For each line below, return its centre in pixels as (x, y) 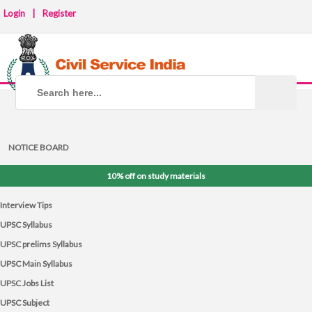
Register (59, 13)
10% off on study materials (156, 176)
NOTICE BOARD (38, 147)
